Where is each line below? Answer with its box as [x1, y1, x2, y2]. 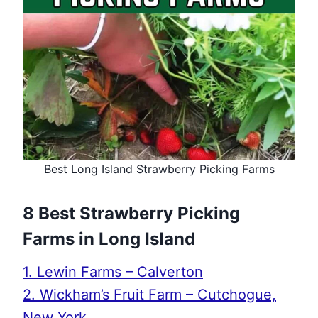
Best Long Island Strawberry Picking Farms [43, 162, 275, 176]
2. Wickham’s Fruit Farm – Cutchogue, [23, 286, 276, 303]
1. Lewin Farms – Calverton [23, 263, 203, 280]
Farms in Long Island [23, 229, 195, 249]
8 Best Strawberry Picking [23, 203, 240, 224]
